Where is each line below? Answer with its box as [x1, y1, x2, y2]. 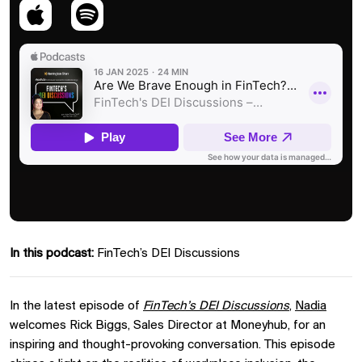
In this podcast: [10, 247, 94, 260]
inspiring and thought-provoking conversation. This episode [10, 339, 335, 351]
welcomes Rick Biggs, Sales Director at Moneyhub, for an [10, 319, 326, 332]
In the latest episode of [10, 300, 143, 313]
